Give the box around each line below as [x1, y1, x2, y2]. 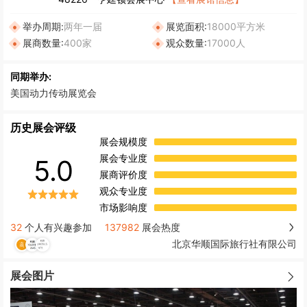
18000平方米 [207, 20, 265, 32]
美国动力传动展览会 [10, 86, 97, 99]
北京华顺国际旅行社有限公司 [172, 238, 297, 250]
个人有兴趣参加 [22, 221, 92, 233]
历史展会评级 [10, 120, 76, 134]
